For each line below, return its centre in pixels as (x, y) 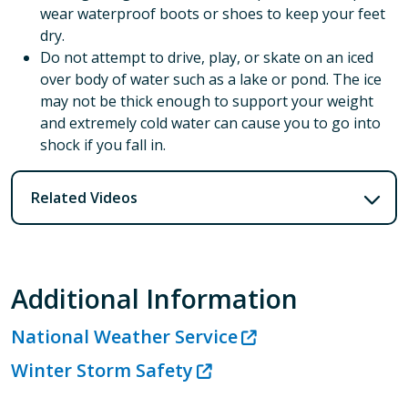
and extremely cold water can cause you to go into (210, 122)
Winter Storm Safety (102, 370)
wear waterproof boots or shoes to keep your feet (213, 13)
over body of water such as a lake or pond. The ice (211, 79)
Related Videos (84, 197)
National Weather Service (124, 336)
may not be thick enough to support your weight (207, 101)
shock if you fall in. (103, 144)
